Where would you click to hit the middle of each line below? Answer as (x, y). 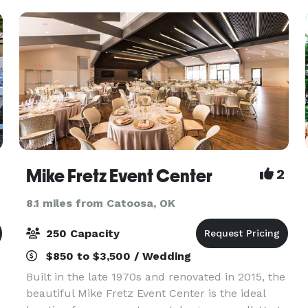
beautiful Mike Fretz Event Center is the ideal (145, 293)
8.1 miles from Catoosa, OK (100, 203)
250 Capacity (81, 233)
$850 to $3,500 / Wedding (117, 256)
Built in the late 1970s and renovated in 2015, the (155, 277)
